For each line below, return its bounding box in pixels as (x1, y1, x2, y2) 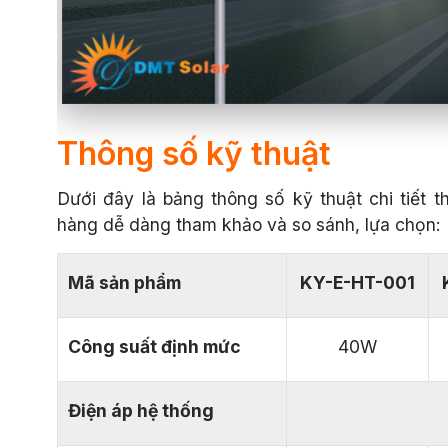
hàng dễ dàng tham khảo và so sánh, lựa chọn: (57, 214, 441, 236)
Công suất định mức (68, 336, 241, 358)
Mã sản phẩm (68, 272, 181, 294)
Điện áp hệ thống (68, 400, 214, 422)
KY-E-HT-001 (300, 272, 415, 294)
